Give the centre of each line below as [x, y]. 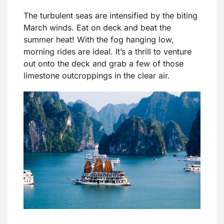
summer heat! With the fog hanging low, [99, 39]
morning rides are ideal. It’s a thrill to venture [107, 51]
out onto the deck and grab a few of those [103, 63]
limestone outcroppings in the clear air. [97, 75]
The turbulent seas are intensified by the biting [110, 15]
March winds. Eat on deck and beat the [97, 27]
